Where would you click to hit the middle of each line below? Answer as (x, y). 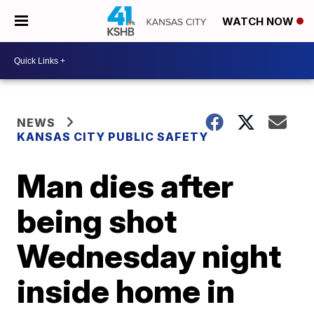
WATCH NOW (259, 22)
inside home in (126, 291)
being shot (97, 221)
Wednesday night (149, 256)
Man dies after (125, 186)
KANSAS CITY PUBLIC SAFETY (113, 137)
